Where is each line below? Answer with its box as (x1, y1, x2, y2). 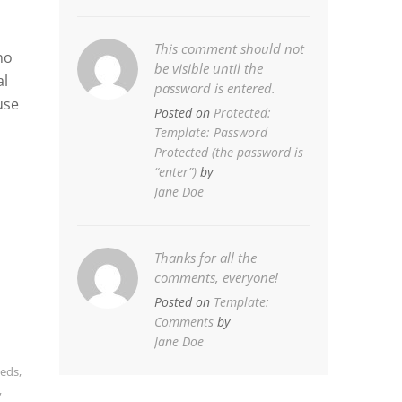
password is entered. (154, 79, 276, 98)
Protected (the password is (154, 144, 304, 162)
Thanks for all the (154, 249, 258, 267)
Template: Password (154, 124, 268, 142)
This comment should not (154, 39, 305, 58)
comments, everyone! (154, 268, 279, 287)
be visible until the (154, 59, 264, 78)
